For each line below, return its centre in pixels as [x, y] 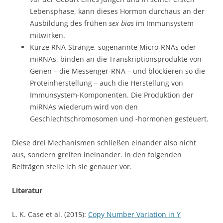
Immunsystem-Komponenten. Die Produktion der [112, 95]
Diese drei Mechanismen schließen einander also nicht [104, 143]
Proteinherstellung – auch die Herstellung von [107, 83]
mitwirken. [48, 35]
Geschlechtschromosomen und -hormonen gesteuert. [119, 119]
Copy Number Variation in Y [134, 215]
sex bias [121, 23]
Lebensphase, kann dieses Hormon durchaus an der [117, 11]
